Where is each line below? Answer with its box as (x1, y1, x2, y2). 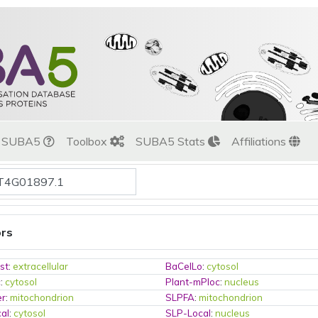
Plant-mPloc (165, 276, 221, 287)
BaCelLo (165, 261, 203, 272)
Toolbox (66, 134, 110, 148)
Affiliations (231, 134, 289, 148)
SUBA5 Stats (136, 134, 208, 148)
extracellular (13, 261, 69, 272)
